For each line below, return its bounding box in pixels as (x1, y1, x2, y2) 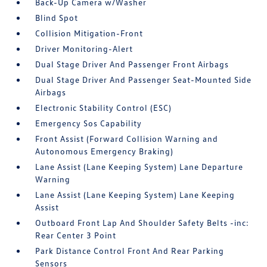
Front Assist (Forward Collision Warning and (35, 133, 219, 144)
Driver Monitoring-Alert (35, 44, 133, 54)
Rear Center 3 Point (35, 230, 117, 240)
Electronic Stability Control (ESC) (35, 103, 172, 113)
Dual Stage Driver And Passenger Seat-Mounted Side (35, 74, 252, 85)
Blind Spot (35, 13, 79, 23)
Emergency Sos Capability (35, 118, 142, 128)
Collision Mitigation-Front (35, 28, 144, 38)
